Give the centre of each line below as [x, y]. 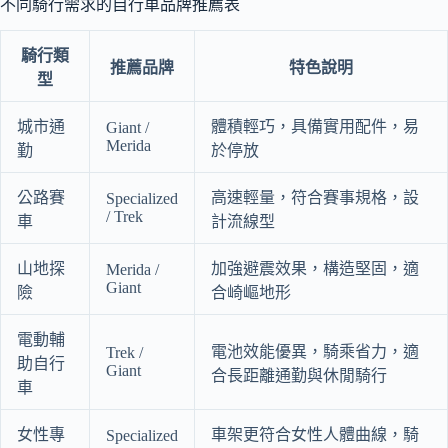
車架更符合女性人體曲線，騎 [315, 434]
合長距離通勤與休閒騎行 [299, 375]
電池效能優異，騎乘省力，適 [315, 351]
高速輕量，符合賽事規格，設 [315, 197]
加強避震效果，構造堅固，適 [315, 268]
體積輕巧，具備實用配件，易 [315, 126]
